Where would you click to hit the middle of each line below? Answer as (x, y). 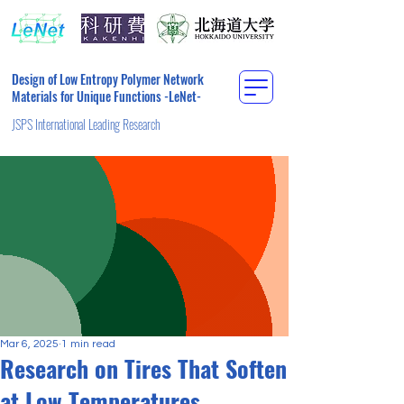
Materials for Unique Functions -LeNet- (106, 96)
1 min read (88, 344)
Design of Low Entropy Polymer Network (108, 79)
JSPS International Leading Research (86, 124)
